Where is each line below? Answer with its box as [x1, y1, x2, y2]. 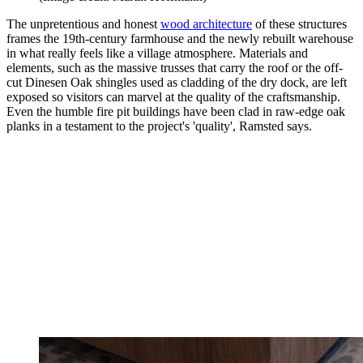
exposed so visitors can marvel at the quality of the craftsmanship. [6, 90, 340, 105]
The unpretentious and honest [6, 17, 160, 32]
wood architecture [160, 17, 252, 32]
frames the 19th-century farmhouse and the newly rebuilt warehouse [6, 32, 353, 46]
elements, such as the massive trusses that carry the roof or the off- [6, 61, 343, 75]
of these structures [252, 17, 347, 32]
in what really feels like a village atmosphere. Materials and [6, 46, 308, 61]
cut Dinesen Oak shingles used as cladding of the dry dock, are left [6, 75, 347, 90]
